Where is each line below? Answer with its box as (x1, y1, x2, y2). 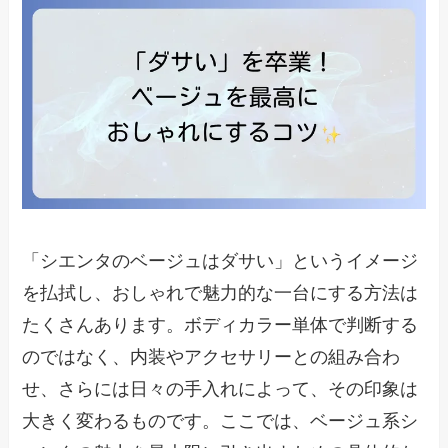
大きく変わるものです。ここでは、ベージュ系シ (22, 411, 419, 432)
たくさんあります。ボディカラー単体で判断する (22, 315, 419, 336)
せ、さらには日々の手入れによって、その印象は (22, 379, 419, 400)
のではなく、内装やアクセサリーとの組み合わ (22, 347, 401, 368)
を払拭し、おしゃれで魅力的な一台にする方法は (22, 283, 419, 304)
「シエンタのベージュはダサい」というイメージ (22, 251, 419, 272)
